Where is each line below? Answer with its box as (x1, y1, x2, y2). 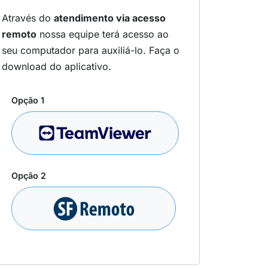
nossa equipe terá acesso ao (36, 28, 169, 41)
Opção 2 (11, 170, 46, 181)
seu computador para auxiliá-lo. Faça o (2, 44, 179, 57)
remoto (2, 28, 36, 41)
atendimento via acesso (54, 12, 166, 25)
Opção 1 (11, 95, 44, 106)
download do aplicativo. (2, 60, 111, 73)
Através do (2, 12, 54, 25)
